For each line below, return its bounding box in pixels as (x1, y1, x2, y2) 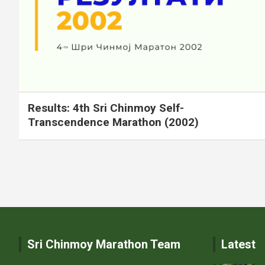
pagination (18, 181, 108, 204)
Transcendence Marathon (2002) (28, 115, 199, 129)
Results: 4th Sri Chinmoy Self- (28, 101, 184, 115)
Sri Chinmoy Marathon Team (27, 237, 180, 251)
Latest (221, 237, 256, 251)
